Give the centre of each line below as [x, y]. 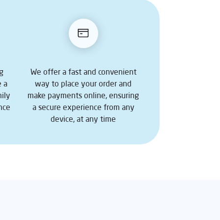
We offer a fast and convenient [83, 71]
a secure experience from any [83, 107]
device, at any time [83, 119]
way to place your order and [83, 83]
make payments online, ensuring [83, 95]
